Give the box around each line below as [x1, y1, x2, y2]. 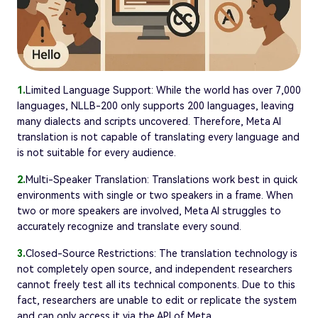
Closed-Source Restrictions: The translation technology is [26, 247, 297, 259]
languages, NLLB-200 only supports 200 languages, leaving [17, 99, 294, 111]
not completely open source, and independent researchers [17, 263, 292, 275]
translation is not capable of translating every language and [17, 131, 300, 143]
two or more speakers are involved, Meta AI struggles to [17, 204, 281, 216]
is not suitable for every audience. [17, 146, 176, 158]
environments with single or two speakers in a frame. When [17, 189, 293, 201]
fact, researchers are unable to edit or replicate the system [17, 294, 297, 306]
